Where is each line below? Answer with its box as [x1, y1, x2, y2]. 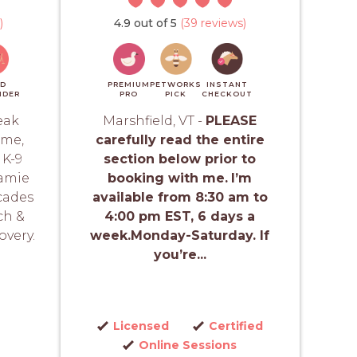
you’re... [153, 247, 206, 262]
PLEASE [206, 113, 257, 128]
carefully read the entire [95, 132, 265, 147]
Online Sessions [139, 338, 237, 352]
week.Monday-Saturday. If [90, 228, 270, 243]
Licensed [112, 319, 169, 333]
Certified [208, 319, 263, 333]
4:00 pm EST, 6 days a [104, 209, 256, 224]
